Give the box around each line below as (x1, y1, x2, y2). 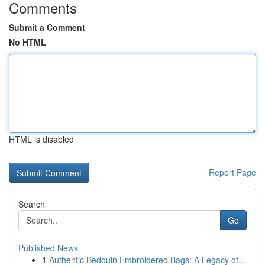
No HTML (9, 36, 46, 48)
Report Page (209, 166, 256, 178)
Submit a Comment (9, 21, 85, 33)
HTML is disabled (9, 133, 74, 145)
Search (18, 198, 45, 210)
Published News (18, 242, 78, 254)
